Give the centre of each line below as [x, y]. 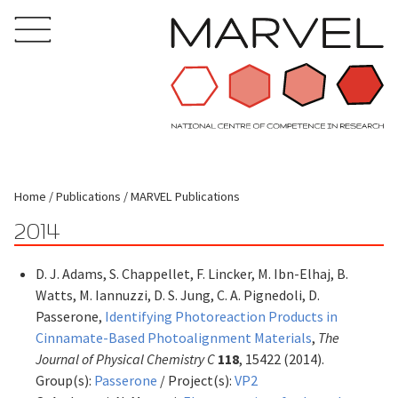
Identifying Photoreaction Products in [221, 316]
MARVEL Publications [185, 196]
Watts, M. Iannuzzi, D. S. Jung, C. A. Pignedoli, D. [178, 295]
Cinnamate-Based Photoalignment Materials [174, 337]
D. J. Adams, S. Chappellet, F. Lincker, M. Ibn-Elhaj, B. [192, 273]
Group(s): [65, 380]
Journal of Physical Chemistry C [125, 358]
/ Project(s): [196, 380]
